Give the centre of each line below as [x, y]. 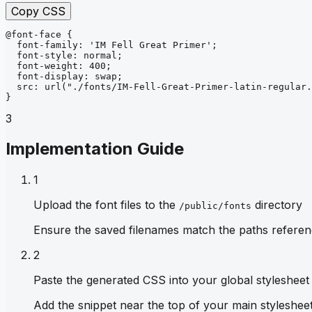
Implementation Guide [95, 149]
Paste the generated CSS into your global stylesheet [171, 280]
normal [100, 55]
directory [277, 205]
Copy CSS [38, 11]
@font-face [33, 34]
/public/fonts [215, 206]
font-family [47, 45]
